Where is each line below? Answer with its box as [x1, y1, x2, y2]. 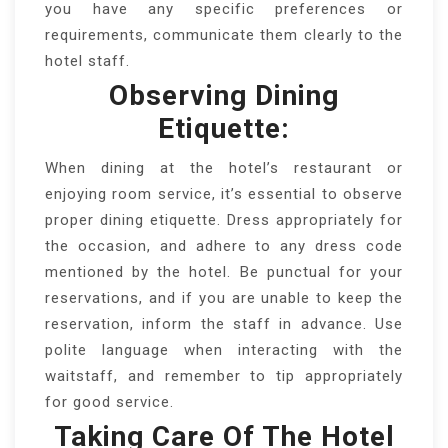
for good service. [45, 392, 174, 411]
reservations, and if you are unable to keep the [45, 288, 403, 307]
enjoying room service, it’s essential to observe [45, 184, 403, 203]
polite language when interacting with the [45, 340, 403, 359]
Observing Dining [109, 78, 339, 112]
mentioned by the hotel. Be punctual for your [45, 262, 403, 281]
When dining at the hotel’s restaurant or [45, 158, 403, 177]
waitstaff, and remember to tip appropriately [45, 366, 403, 385]
